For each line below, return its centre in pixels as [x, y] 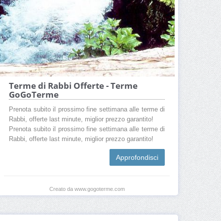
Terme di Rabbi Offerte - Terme [73, 85]
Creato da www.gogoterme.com [87, 189]
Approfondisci [137, 157]
